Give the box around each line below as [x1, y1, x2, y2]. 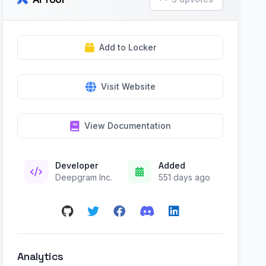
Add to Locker [99, 42, 156, 52]
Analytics [17, 249, 64, 263]
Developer [55, 160, 99, 170]
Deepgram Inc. [55, 172, 113, 182]
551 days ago [158, 172, 210, 182]
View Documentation [84, 121, 171, 131]
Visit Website [100, 81, 156, 91]
